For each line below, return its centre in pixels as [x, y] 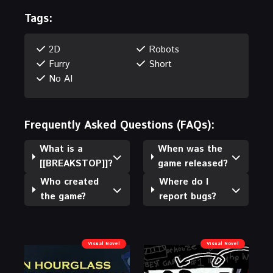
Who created [69, 182]
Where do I [183, 182]
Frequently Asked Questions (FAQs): [119, 126]
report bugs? [187, 197]
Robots [164, 50]
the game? [63, 197]
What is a [62, 149]
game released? [193, 164]
